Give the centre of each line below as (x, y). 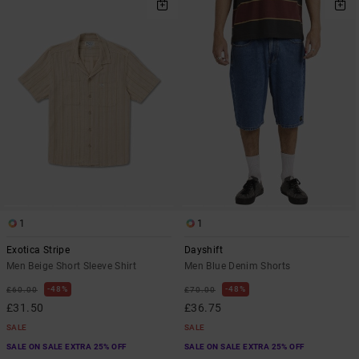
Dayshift (204, 250)
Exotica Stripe (38, 250)
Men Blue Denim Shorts (238, 266)
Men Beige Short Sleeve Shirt (72, 266)
